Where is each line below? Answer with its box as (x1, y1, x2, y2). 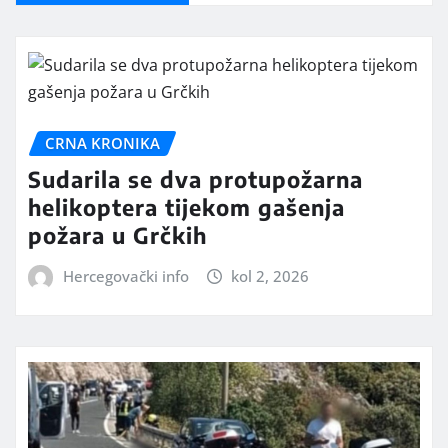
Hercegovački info (62, 266, 189, 287)
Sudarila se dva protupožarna (28, 165, 363, 194)
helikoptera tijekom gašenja (28, 193, 345, 222)
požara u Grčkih (28, 221, 207, 250)
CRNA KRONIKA (45, 132, 160, 153)
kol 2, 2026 (231, 266, 310, 287)
